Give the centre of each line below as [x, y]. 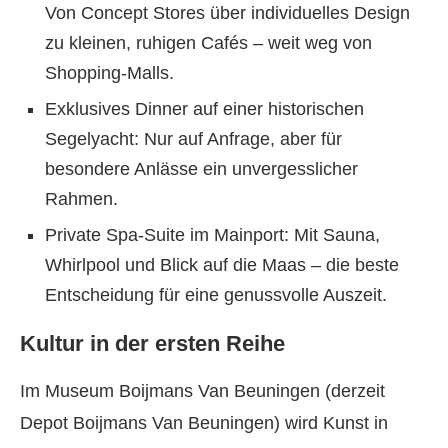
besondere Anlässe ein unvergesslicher [201, 169]
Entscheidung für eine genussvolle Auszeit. [216, 295]
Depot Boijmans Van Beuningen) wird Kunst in [204, 423]
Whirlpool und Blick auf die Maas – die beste [222, 265]
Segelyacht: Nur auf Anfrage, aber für [193, 139]
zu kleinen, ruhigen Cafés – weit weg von [208, 43]
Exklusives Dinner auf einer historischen [204, 109]
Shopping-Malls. [109, 73]
